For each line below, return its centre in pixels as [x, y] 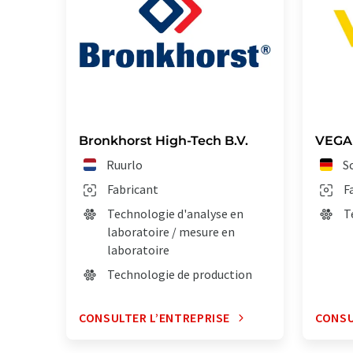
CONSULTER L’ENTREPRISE [155, 318]
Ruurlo [125, 165]
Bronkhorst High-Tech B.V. [163, 141]
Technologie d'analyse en [175, 214]
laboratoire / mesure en [171, 232]
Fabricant [133, 190]
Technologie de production [180, 275]
